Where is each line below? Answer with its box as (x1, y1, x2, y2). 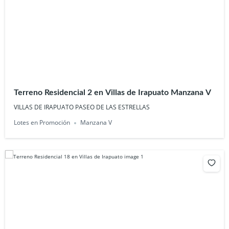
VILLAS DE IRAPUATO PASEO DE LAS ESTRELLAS (14, 103, 150, 112)
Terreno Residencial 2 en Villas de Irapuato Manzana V (14, 88, 212, 97)
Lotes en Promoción (14, 118, 71, 127)
